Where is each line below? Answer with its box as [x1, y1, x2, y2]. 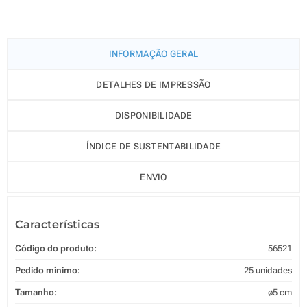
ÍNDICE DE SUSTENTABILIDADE [86, 140, 221, 151]
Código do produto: [15, 243, 97, 254]
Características [15, 217, 99, 231]
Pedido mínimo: [15, 265, 80, 275]
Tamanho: [15, 286, 57, 297]
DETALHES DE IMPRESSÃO [96, 79, 211, 90]
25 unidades [244, 265, 292, 275]
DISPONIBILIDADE [114, 110, 193, 121]
